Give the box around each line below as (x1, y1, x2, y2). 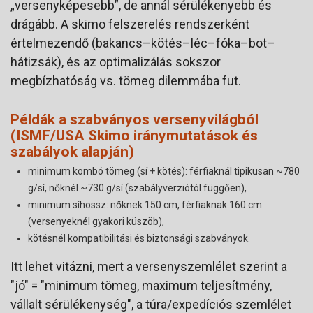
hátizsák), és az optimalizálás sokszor (10, 54, 221, 69)
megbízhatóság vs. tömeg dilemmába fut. (10, 73, 241, 88)
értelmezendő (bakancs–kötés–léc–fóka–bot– (10, 35, 275, 50)
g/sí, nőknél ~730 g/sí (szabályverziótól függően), (28, 182, 247, 194)
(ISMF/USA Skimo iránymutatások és (10, 126, 258, 144)
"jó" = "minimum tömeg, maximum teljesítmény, (10, 277, 272, 293)
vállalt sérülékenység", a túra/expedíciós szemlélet (10, 296, 291, 312)
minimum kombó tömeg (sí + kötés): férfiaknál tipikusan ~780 (28, 165, 300, 177)
